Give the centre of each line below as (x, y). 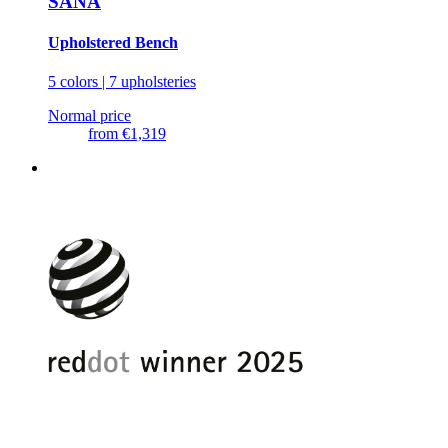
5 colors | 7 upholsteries (122, 82)
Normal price (89, 116)
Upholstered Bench (113, 43)
